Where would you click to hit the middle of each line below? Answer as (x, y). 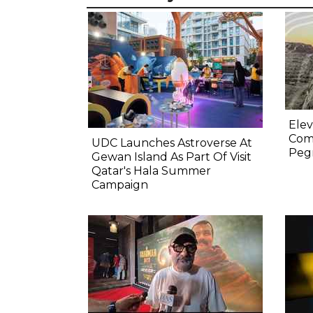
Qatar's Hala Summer (151, 171)
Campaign (120, 185)
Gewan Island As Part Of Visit (172, 157)
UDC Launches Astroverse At (172, 143)
